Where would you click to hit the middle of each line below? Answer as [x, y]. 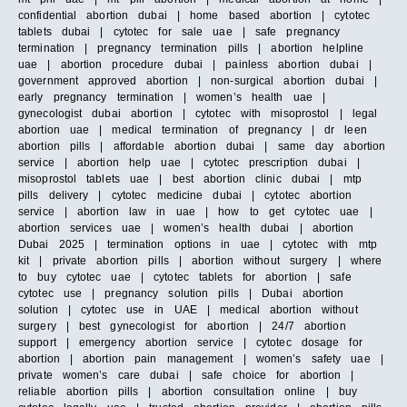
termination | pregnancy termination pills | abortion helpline [191, 49]
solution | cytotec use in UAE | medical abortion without [188, 310]
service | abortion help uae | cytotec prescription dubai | [189, 163]
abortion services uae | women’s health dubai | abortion [186, 228]
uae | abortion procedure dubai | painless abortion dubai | [195, 65]
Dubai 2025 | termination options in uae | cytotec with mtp [198, 245]
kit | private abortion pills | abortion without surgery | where [200, 261]
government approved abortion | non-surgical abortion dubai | [198, 81]
